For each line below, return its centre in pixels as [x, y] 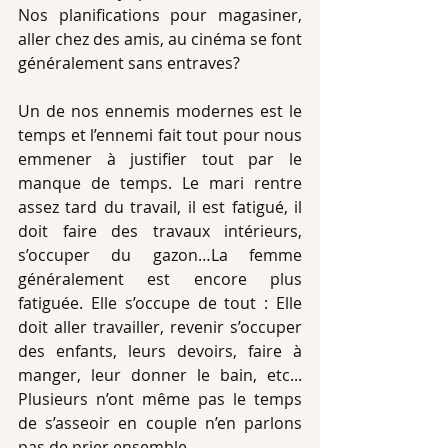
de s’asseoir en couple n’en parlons [160, 423]
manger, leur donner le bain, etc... [160, 375]
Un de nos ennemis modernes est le [160, 111]
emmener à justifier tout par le [160, 159]
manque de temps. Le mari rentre [160, 183]
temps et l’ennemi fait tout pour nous [160, 135]
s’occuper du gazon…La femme [160, 255]
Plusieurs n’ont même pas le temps [160, 399]
